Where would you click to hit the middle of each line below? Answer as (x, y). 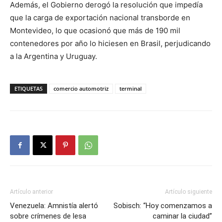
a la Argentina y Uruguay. (54, 56)
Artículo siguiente (189, 192)
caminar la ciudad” (182, 216)
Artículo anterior (31, 192)
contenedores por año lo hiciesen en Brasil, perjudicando (110, 43)
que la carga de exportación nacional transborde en (100, 18)
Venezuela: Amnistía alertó (54, 206)
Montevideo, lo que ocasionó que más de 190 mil (95, 30)
